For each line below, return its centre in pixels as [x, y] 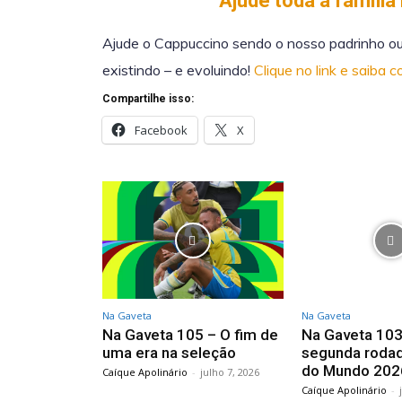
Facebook [161, 130]
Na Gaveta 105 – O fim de [190, 335]
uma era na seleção [169, 353]
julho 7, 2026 [230, 372]
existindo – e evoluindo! [178, 70]
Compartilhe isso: [148, 99]
